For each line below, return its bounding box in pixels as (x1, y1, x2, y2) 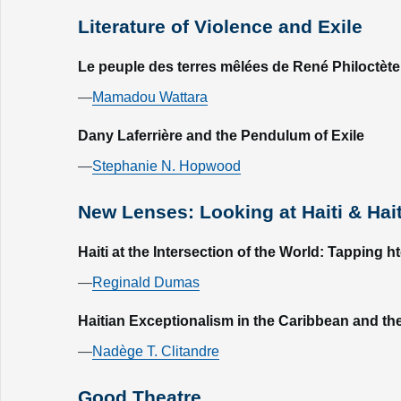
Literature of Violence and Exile (78, 16, 363, 37)
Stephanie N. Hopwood (92, 158, 241, 174)
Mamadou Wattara (92, 90, 208, 105)
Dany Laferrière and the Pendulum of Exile (78, 128, 364, 143)
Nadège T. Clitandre (92, 344, 219, 359)
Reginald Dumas (92, 275, 200, 290)
